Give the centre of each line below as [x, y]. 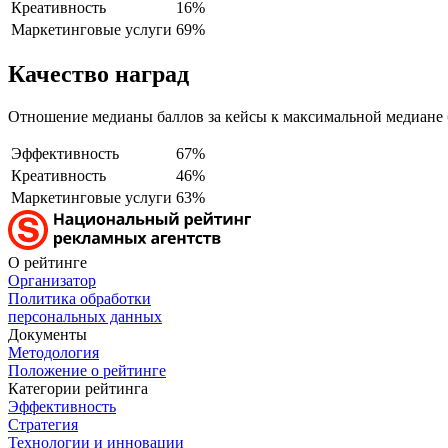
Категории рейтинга [78, 389]
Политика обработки [79, 299]
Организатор [52, 281]
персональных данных [85, 317]
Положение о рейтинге [87, 371]
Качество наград [98, 74]
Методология [53, 353]
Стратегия [43, 425]
